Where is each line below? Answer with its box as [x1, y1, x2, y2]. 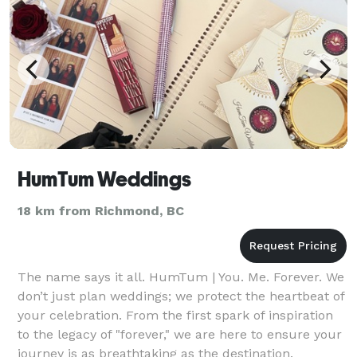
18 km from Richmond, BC [18, 202, 184, 218]
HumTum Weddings [18, 167, 191, 191]
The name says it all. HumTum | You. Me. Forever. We [18, 269, 344, 284]
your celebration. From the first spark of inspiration [18, 307, 333, 323]
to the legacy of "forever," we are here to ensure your [18, 326, 342, 342]
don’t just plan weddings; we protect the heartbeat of [18, 288, 344, 304]
